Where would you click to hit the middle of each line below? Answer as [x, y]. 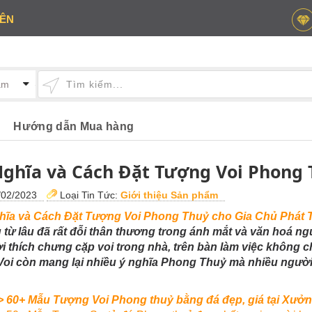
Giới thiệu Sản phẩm [169, 195]
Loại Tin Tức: [88, 195]
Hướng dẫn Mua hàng [74, 126]
